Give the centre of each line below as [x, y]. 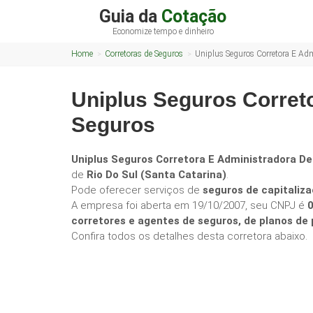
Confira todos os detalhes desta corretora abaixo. [189, 236]
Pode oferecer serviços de [137, 190]
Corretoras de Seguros [144, 54]
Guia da [131, 16]
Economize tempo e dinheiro [163, 31]
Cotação [194, 16]
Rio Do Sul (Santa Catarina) [156, 175]
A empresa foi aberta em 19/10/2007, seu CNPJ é [189, 205]
